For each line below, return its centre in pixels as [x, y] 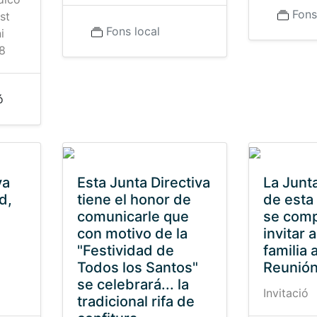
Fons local [133, 31]
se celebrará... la [133, 284]
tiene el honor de [134, 200]
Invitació [286, 293]
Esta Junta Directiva [143, 183]
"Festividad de [125, 250]
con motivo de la [132, 234]
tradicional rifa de [136, 301]
